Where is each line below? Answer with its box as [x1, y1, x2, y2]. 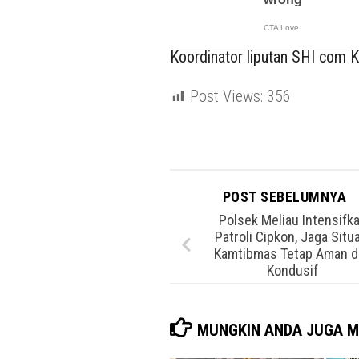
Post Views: [190, 87, 263, 107]
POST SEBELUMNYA [222, 188, 350, 205]
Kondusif [267, 261, 318, 279]
